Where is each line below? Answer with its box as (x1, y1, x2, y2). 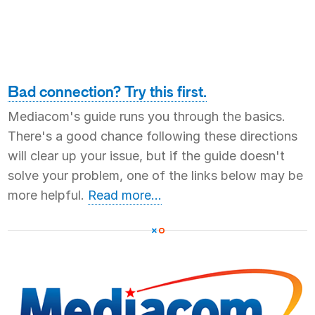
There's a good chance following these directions (8, 129, 298, 143)
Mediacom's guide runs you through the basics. (8, 109, 286, 124)
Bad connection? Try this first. (8, 84, 207, 100)
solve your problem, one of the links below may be (8, 168, 304, 183)
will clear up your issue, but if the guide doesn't (8, 148, 285, 163)
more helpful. (8, 188, 89, 202)
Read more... (88, 188, 162, 202)
